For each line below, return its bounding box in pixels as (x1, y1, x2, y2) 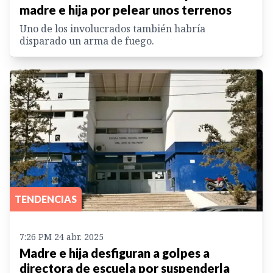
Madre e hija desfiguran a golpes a (19, 246, 210, 261)
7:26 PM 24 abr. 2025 (19, 231, 104, 243)
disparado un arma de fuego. (19, 34, 154, 48)
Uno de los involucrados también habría (19, 21, 205, 35)
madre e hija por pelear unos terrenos (19, 2, 232, 17)
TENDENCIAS (15, 193, 77, 205)
